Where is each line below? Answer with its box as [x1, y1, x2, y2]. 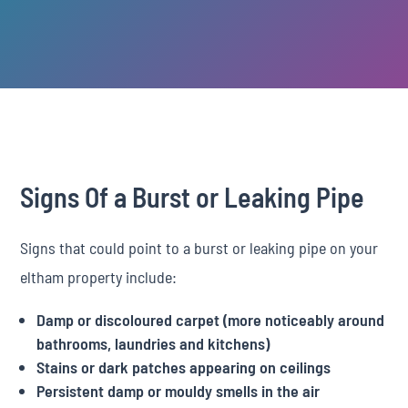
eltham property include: [20, 267, 178, 287]
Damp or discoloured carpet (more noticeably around [36, 310, 385, 330]
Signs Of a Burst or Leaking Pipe [20, 180, 365, 213]
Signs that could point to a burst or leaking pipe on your [20, 238, 379, 258]
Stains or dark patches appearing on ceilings [36, 357, 331, 377]
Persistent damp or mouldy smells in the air [36, 381, 321, 401]
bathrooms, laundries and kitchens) [36, 333, 270, 353]
